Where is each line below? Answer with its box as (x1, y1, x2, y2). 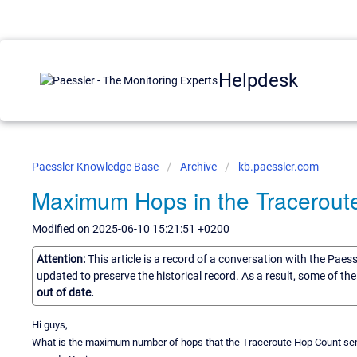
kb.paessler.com (238, 160, 319, 173)
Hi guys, (32, 318, 68, 331)
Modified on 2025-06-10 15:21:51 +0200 (32, 222, 229, 235)
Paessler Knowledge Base (32, 160, 161, 173)
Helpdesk (218, 69, 298, 92)
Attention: (37, 252, 88, 265)
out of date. (37, 285, 94, 299)
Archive (180, 160, 217, 173)
